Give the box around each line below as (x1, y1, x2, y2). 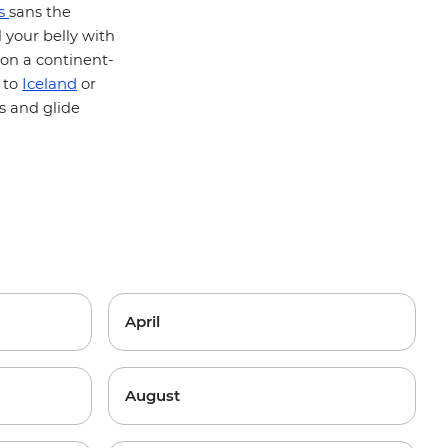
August (125, 386, 180, 405)
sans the (9, 3, 71, 21)
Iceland (22, 74, 77, 93)
